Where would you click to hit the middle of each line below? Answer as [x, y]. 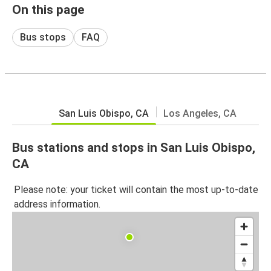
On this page [48, 9]
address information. [57, 204]
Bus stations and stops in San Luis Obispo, [134, 147]
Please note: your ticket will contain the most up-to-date [136, 190]
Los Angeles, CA [200, 113]
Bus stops [43, 37]
